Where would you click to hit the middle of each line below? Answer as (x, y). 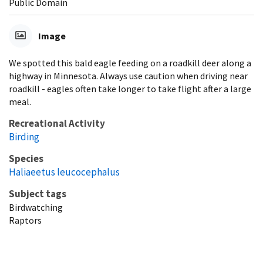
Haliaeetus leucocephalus (64, 172)
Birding (24, 136)
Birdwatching (36, 207)
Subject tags (38, 193)
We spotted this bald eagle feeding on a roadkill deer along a (130, 63)
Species (26, 158)
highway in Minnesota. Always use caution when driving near (128, 75)
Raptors (25, 220)
